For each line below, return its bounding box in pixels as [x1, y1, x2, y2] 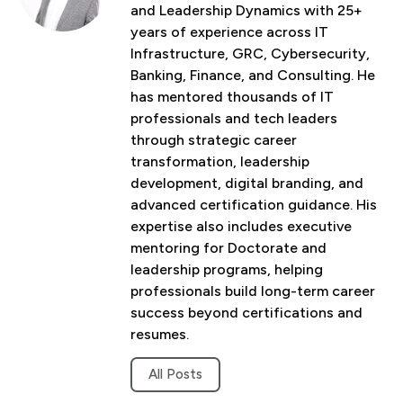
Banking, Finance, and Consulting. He [130, 67, 375, 85]
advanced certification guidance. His [130, 196, 377, 214]
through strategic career [130, 131, 297, 149]
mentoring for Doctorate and [130, 239, 327, 257]
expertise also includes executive [130, 218, 352, 236]
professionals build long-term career [130, 282, 375, 300]
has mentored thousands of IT [130, 88, 334, 106]
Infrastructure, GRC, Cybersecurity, [130, 45, 370, 63]
